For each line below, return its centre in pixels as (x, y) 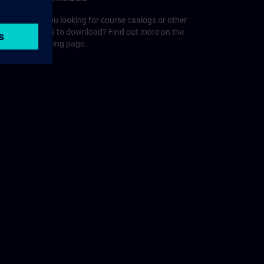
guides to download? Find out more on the (107, 32)
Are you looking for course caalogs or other (109, 20)
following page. (59, 44)
